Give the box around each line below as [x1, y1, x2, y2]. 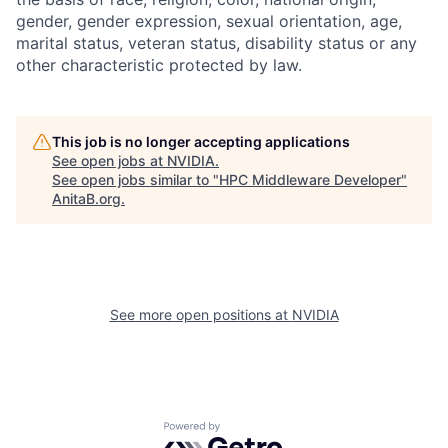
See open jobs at [52, 152, 167, 169]
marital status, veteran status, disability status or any [16, 33, 417, 53]
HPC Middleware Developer [219, 171, 401, 188]
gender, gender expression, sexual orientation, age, [16, 11, 402, 31]
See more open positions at [109, 306, 292, 323]
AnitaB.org [52, 190, 121, 207]
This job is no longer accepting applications [52, 133, 350, 150]
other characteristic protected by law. [16, 55, 302, 75]
